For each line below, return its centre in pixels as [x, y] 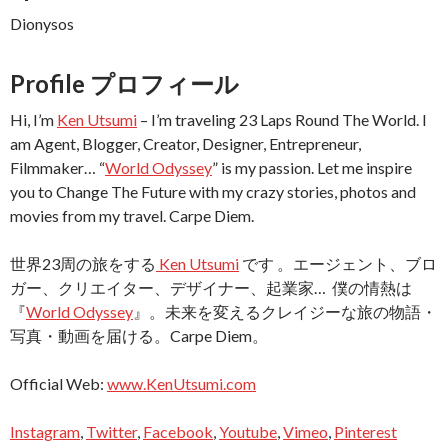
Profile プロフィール [124, 83]
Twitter [111, 431]
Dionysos [42, 23]
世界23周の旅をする [83, 263]
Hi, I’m [33, 119]
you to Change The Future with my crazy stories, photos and [213, 191]
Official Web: [58, 383]
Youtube [248, 431]
